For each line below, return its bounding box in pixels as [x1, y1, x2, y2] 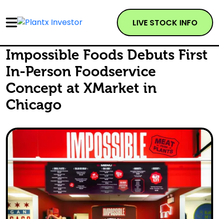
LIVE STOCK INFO [132, 17, 197, 28]
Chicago [6, 96, 62, 113]
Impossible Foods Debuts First [6, 46, 208, 63]
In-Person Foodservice [6, 63, 156, 80]
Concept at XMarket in [6, 80, 156, 96]
